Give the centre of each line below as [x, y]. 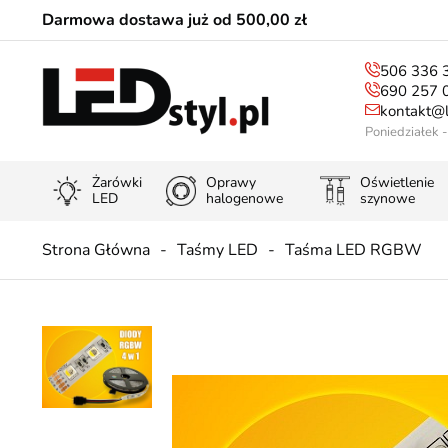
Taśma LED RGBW [353, 250]
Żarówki [117, 182]
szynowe [388, 198]
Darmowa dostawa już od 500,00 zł [174, 20]
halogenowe [244, 198]
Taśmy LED [217, 250]
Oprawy [230, 182]
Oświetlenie [397, 182]
